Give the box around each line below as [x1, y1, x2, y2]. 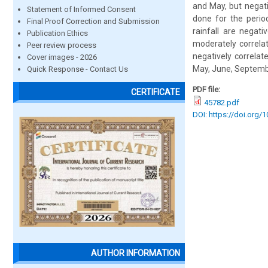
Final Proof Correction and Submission [27, 17, 160, 26]
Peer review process [27, 41, 96, 50]
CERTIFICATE [131, 87, 180, 98]
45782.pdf [204, 98, 239, 107]
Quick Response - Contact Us [27, 65, 128, 74]
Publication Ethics [27, 29, 88, 38]
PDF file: [193, 85, 222, 94]
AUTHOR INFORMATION [91, 248, 180, 258]
